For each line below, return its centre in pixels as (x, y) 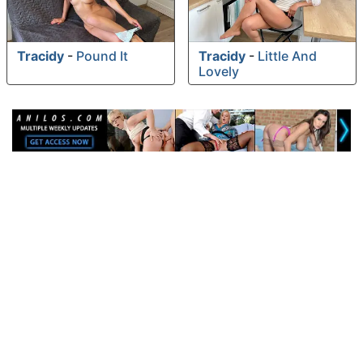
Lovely (219, 72)
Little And (287, 56)
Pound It (102, 56)
